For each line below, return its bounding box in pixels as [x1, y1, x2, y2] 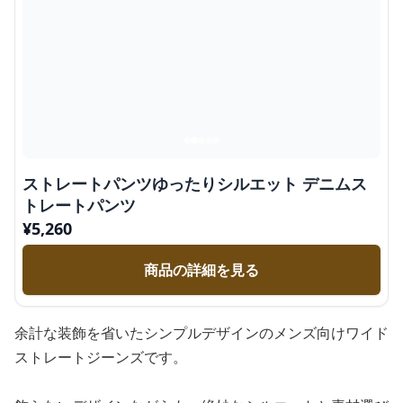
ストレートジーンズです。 [14, 347, 187, 367]
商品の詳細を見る [144, 260, 259, 280]
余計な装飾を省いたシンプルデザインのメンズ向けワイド [14, 323, 389, 343]
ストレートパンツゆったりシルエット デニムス [22, 173, 367, 194]
